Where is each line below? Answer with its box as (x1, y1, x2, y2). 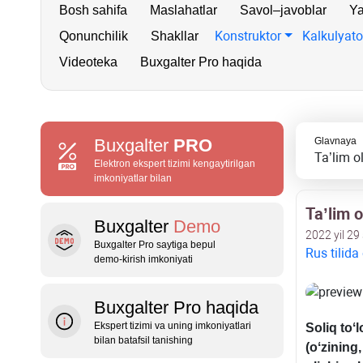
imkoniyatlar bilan (94, 173, 172, 184)
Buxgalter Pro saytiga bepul (94, 239, 216, 250)
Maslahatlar (150, 3, 217, 17)
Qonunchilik (59, 29, 128, 43)
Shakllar (151, 29, 199, 43)
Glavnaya (314, 135, 357, 147)
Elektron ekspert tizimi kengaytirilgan (94, 158, 255, 169)
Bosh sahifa (59, 3, 127, 17)
